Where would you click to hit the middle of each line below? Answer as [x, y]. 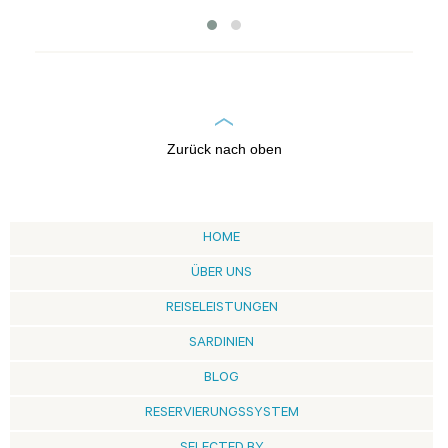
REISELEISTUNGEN [221, 309]
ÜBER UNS [221, 274]
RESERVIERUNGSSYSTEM [221, 414]
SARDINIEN [221, 344]
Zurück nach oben [224, 149]
